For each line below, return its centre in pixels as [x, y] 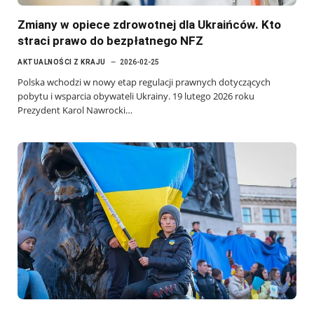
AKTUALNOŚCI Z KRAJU [62, 62]
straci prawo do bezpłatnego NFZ [110, 40]
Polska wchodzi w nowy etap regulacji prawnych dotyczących [144, 82]
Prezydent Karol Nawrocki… [75, 110]
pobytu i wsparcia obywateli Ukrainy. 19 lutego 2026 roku [136, 96]
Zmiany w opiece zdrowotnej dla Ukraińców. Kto [149, 24]
